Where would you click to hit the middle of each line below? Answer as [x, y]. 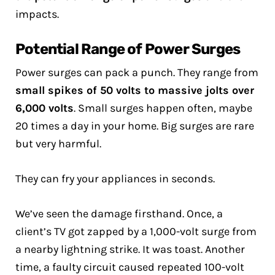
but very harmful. [58, 144]
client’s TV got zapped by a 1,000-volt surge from [136, 231]
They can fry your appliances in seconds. [115, 179]
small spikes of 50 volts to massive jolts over [135, 90]
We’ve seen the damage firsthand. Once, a [119, 214]
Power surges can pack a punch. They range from [137, 72]
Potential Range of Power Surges [128, 49]
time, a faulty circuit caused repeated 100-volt [130, 267]
